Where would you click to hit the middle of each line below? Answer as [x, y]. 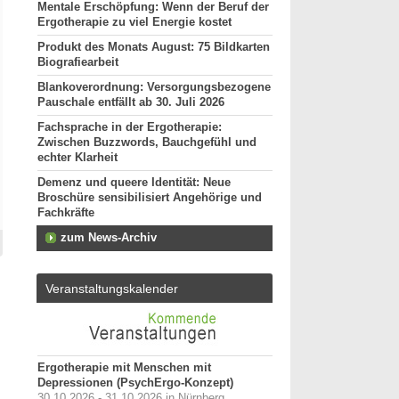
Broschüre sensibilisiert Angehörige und [150, 198]
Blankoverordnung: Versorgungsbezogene [154, 87]
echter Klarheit [77, 158]
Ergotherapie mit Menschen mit [124, 368]
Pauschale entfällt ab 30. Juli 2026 [131, 102]
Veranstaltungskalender [112, 289]
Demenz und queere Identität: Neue [134, 183]
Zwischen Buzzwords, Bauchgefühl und [147, 142]
